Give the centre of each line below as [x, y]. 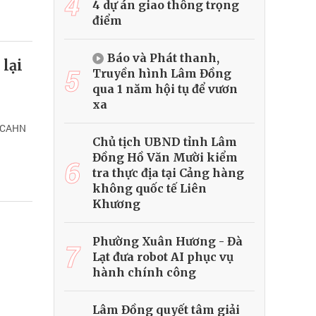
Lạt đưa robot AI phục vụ [163, 257]
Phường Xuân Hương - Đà [168, 242]
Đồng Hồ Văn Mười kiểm [165, 158]
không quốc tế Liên [150, 189]
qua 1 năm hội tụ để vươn [165, 89]
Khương [116, 204]
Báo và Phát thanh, [163, 58]
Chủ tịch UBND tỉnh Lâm [165, 142]
